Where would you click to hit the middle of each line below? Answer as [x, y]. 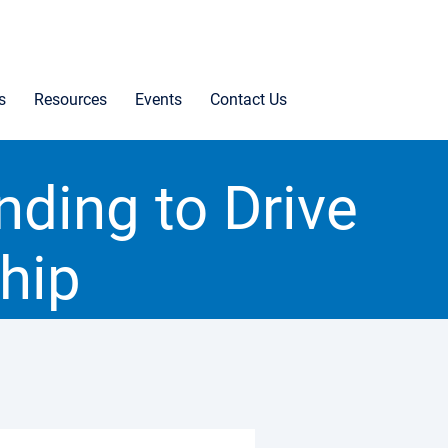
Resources [70, 99]
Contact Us [248, 99]
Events [158, 99]
